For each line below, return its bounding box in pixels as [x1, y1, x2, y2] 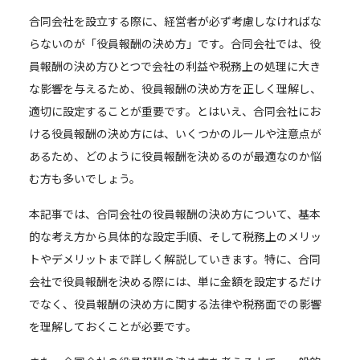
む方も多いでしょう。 [29, 170, 141, 186]
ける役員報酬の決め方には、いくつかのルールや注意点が [29, 125, 321, 141]
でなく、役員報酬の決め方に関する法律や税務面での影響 [29, 296, 321, 312]
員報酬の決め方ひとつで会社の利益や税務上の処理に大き [29, 58, 321, 74]
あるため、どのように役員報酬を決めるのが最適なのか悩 [29, 148, 321, 164]
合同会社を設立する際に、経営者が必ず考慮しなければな [29, 13, 321, 29]
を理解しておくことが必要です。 [29, 318, 197, 334]
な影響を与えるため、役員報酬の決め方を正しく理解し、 [29, 80, 321, 96]
